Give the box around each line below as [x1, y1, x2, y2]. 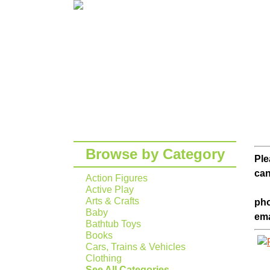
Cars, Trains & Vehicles [86, 242, 186, 252]
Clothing [86, 253, 122, 263]
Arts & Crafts [86, 196, 139, 206]
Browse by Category [85, 146, 225, 162]
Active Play [86, 184, 134, 195]
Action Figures [86, 173, 148, 183]
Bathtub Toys [86, 219, 141, 229]
